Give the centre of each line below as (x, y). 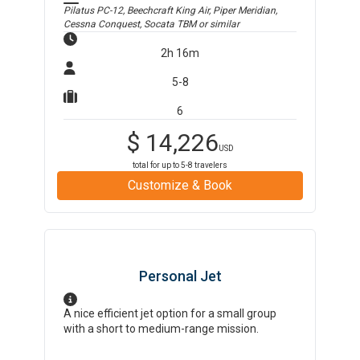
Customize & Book (180, 185)
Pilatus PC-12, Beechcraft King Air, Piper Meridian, (171, 10)
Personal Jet (180, 276)
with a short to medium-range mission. (162, 329)
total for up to (157, 165)
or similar (218, 24)
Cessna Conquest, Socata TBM (130, 24)
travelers (210, 165)
